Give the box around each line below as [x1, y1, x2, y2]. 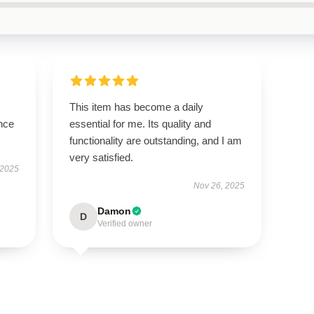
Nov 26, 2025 [193, 181, 245, 191]
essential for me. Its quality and [69, 118, 211, 130]
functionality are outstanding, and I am [69, 135, 242, 146]
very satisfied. [69, 151, 133, 163]
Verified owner [97, 219, 152, 228]
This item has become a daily [69, 101, 203, 113]
